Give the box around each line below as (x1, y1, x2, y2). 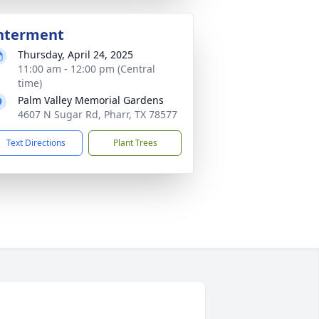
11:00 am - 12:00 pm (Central (18, 62, 155, 75)
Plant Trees (113, 137, 157, 149)
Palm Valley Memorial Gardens (18, 93, 164, 107)
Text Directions (6, 137, 66, 149)
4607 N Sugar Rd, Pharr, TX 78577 (18, 108, 177, 121)
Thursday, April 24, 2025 (18, 48, 133, 61)
